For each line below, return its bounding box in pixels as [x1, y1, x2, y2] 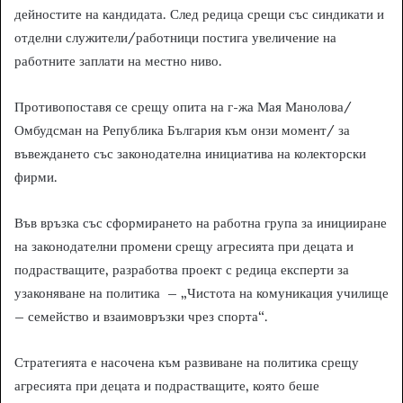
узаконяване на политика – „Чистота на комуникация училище [14, 283, 389, 301]
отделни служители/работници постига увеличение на [14, 28, 336, 46]
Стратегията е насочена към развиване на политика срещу [14, 353, 359, 371]
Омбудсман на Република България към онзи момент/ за [14, 121, 350, 139]
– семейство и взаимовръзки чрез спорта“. [14, 307, 268, 325]
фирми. [14, 167, 58, 185]
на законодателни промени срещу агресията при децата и [14, 237, 354, 255]
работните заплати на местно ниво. [14, 51, 222, 69]
